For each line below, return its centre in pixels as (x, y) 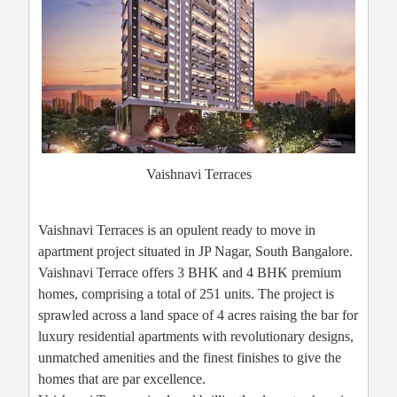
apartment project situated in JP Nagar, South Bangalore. (195, 252)
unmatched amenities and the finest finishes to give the (190, 358)
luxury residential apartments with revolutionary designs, (196, 337)
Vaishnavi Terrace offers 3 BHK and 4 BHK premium (190, 273)
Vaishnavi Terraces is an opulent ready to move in (177, 230)
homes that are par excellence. (122, 379)
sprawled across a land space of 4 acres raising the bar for (198, 315)
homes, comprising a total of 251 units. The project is (186, 294)
